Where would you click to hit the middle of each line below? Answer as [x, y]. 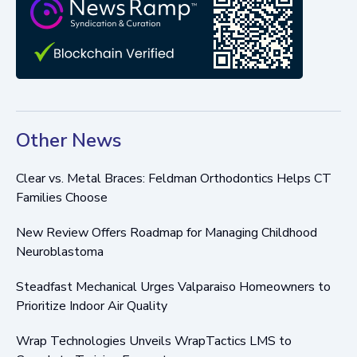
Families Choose [62, 197]
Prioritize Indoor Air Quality [92, 306]
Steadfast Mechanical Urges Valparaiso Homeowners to [173, 286]
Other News [69, 140]
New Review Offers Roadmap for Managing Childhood [167, 232]
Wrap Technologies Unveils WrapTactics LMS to [154, 341]
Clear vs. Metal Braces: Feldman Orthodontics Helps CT [174, 178]
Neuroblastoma [60, 251]
